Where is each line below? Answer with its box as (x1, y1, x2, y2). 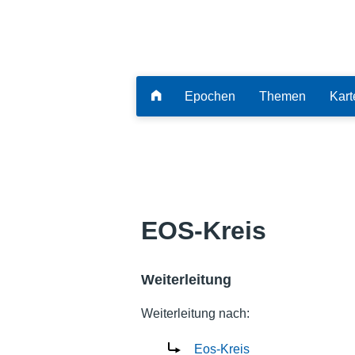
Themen (259, 89, 306, 103)
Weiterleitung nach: (140, 306, 250, 320)
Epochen (185, 89, 235, 103)
